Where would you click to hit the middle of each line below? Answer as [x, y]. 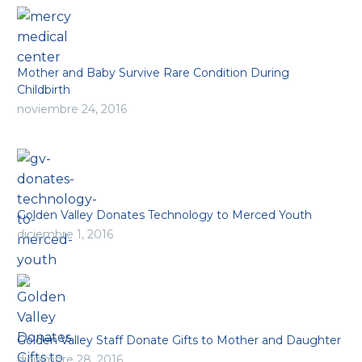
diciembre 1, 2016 [65, 234]
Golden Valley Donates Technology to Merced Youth [164, 215]
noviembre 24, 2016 [72, 109]
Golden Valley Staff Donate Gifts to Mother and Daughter [179, 340]
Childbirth [44, 89]
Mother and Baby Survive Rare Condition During [153, 72]
